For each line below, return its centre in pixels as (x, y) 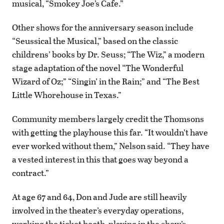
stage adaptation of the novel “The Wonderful (98, 67)
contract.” (30, 173)
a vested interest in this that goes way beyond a (100, 159)
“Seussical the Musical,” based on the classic (95, 40)
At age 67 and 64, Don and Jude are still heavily (99, 197)
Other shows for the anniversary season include (103, 27)
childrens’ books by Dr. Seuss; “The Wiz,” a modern (108, 54)
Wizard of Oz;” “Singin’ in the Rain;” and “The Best (106, 81)
